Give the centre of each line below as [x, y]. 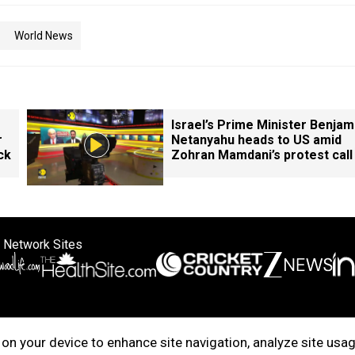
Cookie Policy [100, 326]
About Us [156, 326]
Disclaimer [205, 326]
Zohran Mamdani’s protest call [262, 155]
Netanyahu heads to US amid [256, 140]
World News [44, 36]
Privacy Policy [265, 326]
